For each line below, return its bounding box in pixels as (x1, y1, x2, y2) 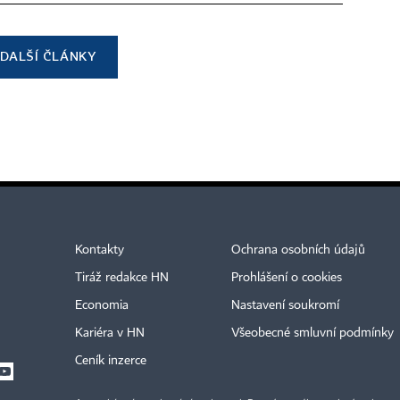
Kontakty (75, 244, 124, 256)
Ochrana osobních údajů (230, 244, 365, 256)
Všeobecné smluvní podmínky (230, 327, 394, 339)
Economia (75, 299, 129, 312)
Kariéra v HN (75, 327, 145, 339)
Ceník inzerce (75, 354, 146, 367)
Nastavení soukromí (230, 299, 339, 312)
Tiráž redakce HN (75, 271, 169, 284)
